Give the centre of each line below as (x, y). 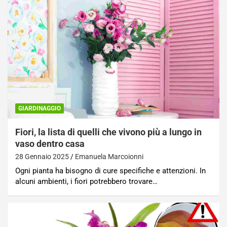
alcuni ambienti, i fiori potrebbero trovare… (86, 181)
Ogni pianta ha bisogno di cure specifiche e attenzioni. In (110, 171)
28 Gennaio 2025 (42, 156)
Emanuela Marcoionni (109, 156)
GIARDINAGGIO (40, 108)
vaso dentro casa (50, 143)
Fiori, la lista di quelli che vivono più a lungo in (108, 132)
